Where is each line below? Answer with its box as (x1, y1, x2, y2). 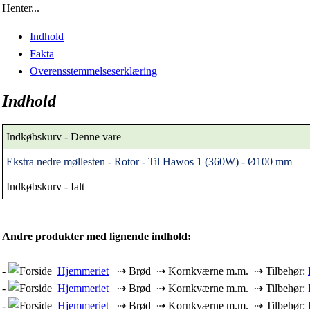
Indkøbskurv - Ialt (6, 181, 84, 193)
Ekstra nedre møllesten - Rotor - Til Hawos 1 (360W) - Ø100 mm (6, 156, 292, 168)
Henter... (2, 1, 39, 14)
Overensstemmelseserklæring (30, 64, 157, 77)
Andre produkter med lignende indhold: (2, 230, 191, 243)
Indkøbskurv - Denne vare (6, 131, 121, 143)
